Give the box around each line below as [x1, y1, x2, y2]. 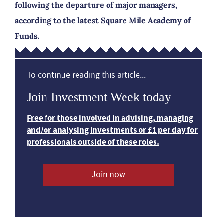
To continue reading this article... [27, 69, 146, 80]
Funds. [15, 31, 40, 41]
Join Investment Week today [27, 90, 171, 104]
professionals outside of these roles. [27, 137, 159, 148]
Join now [91, 169, 125, 180]
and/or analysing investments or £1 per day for [27, 124, 198, 136]
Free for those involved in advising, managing [27, 112, 193, 124]
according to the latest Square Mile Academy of [15, 15, 191, 25]
